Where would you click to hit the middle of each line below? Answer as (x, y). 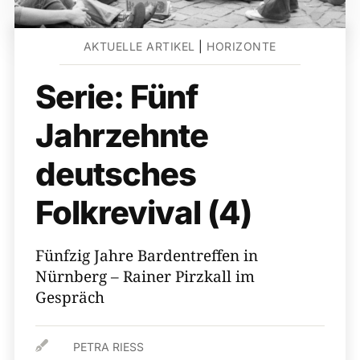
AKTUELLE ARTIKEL (139, 46)
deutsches (116, 174)
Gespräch (70, 297)
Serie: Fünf (117, 97)
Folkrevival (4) (143, 213)
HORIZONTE (241, 46)
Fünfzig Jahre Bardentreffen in (147, 256)
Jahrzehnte (122, 135)
